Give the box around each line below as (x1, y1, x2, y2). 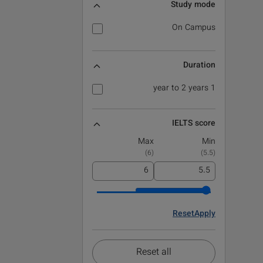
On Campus (172, 22, 215, 35)
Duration (183, 59, 215, 73)
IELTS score (172, 117, 215, 131)
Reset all (136, 245, 171, 261)
